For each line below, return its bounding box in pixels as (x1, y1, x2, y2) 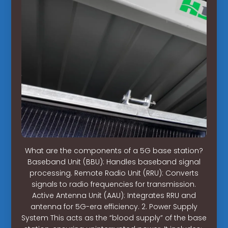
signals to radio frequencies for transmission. (32, 179, 196, 189)
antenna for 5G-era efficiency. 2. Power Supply (30, 201, 197, 212)
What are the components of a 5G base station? (24, 145, 203, 156)
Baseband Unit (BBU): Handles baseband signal (27, 156, 201, 167)
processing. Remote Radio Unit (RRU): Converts (29, 167, 198, 178)
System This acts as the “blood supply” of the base (21, 212, 207, 223)
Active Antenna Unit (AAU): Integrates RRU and (32, 190, 196, 201)
